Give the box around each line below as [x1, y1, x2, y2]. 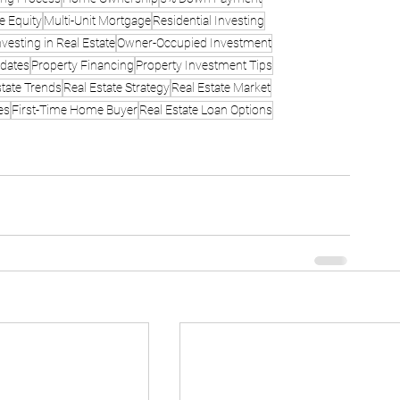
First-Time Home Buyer [12, 102, 137, 117]
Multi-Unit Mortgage [44, 12, 151, 28]
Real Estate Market [171, 79, 271, 95]
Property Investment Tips [136, 57, 272, 72]
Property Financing [31, 57, 134, 72]
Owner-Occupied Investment [117, 35, 271, 50]
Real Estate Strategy [63, 79, 170, 95]
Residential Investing [153, 12, 264, 28]
